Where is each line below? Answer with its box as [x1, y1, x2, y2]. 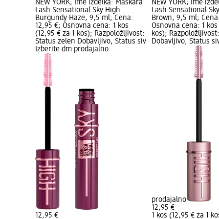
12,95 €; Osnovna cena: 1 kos [35, 22, 129, 30]
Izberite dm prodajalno [35, 45, 109, 54]
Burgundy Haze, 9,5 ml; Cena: [35, 14, 133, 22]
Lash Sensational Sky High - [35, 6, 125, 15]
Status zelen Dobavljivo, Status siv [35, 38, 146, 46]
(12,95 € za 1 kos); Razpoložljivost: [35, 30, 145, 38]
